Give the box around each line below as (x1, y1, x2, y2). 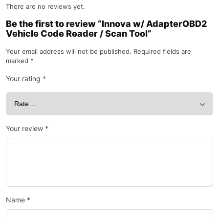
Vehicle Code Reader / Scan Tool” (6, 28, 152, 39)
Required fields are (133, 47, 191, 55)
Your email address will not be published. (6, 47, 131, 55)
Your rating (6, 74, 43, 83)
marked (6, 56, 30, 65)
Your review (6, 124, 45, 132)
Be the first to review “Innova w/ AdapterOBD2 (6, 18, 207, 29)
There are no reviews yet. (6, 2, 85, 10)
